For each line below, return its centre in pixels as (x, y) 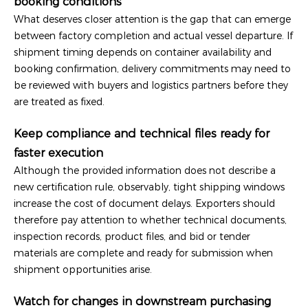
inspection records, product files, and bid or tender (132, 236)
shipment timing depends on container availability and (143, 52)
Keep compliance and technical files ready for (142, 133)
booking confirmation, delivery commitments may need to (152, 68)
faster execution (58, 152)
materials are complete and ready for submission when (143, 253)
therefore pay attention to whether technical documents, (150, 220)
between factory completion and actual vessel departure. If (153, 35)
